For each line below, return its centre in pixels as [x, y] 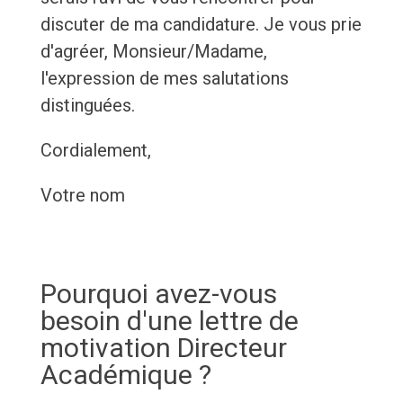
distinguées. [87, 106]
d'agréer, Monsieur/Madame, [153, 52]
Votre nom [82, 196]
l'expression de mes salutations [164, 79]
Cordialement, [95, 151]
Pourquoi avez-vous [158, 294]
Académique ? [125, 375]
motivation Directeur [163, 348]
